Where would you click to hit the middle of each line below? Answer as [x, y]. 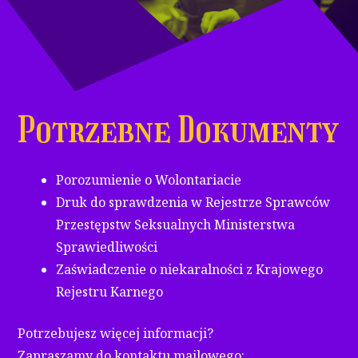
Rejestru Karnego [110, 291]
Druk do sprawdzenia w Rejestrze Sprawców [193, 202]
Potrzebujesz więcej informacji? [116, 333]
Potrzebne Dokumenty [179, 129]
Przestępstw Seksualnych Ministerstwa [176, 224]
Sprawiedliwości [107, 247]
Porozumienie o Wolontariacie [149, 179]
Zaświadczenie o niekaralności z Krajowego [190, 269]
